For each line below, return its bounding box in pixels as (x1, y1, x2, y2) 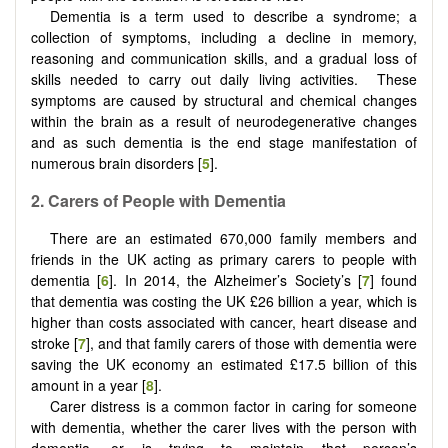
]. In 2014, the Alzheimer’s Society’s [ (109, 269, 362, 290)
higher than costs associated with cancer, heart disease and (31, 311, 417, 332)
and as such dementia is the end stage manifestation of (31, 131, 417, 152)
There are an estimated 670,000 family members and (50, 227, 417, 248)
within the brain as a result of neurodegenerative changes (31, 110, 417, 131)
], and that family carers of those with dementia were (86, 332, 417, 353)
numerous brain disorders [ (31, 152, 202, 173)
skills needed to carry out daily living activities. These (31, 68, 417, 89)
